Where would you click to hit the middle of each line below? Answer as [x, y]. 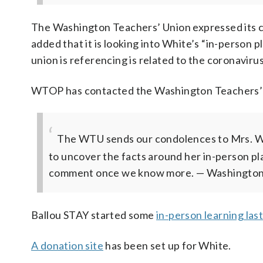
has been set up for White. [167, 245]
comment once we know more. [122, 173]
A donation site [68, 245]
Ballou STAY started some [94, 215]
